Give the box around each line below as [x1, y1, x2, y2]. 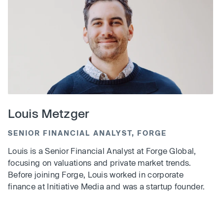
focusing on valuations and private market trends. [8, 158, 191, 168]
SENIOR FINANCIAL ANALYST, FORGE [8, 129, 167, 138]
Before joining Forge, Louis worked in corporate [8, 170, 184, 180]
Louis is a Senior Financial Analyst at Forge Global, [8, 146, 196, 156]
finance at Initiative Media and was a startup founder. [8, 182, 205, 191]
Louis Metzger [8, 106, 90, 121]
